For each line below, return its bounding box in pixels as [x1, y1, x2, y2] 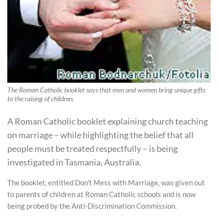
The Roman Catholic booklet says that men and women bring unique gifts [7, 86, 205, 94]
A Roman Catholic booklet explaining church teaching [7, 115, 208, 127]
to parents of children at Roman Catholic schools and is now [7, 190, 196, 199]
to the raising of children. [7, 95, 74, 103]
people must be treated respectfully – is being [7, 143, 178, 154]
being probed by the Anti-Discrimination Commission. [7, 201, 177, 211]
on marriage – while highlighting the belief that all [7, 129, 194, 140]
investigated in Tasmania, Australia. [7, 156, 141, 167]
